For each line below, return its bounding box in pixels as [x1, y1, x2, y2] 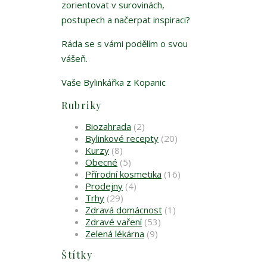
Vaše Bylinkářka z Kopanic [61, 76, 166, 89]
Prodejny [85, 180, 123, 193]
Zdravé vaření [85, 216, 142, 228]
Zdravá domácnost [85, 204, 163, 216]
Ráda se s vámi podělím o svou [61, 38, 188, 50]
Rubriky [61, 99, 102, 112]
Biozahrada [85, 120, 132, 133]
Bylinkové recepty [85, 132, 159, 145]
